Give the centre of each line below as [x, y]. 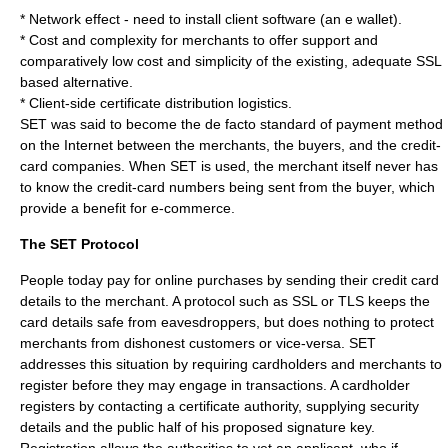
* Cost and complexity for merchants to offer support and [199, 40]
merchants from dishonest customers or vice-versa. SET [198, 343]
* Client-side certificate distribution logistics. [156, 103]
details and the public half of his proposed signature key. [197, 427]
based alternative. [76, 82]
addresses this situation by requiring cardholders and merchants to [231, 364]
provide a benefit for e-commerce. [127, 208]
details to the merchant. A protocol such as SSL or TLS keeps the [225, 301]
